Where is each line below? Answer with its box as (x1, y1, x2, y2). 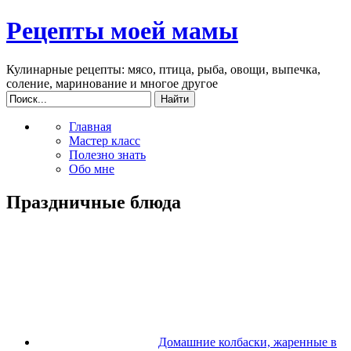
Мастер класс (69, 133, 140, 147)
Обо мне (69, 161, 114, 175)
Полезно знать (69, 147, 146, 161)
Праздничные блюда (6, 191, 181, 212)
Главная (69, 119, 111, 133)
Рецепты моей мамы (6, 16, 238, 45)
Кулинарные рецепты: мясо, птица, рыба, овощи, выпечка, (6, 62, 320, 76)
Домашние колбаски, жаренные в (158, 335, 337, 349)
